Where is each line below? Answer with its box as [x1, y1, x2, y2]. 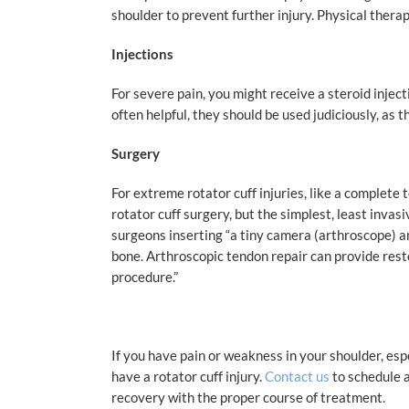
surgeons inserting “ [111, 226, 230, 244]
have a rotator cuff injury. [111, 368, 265, 385]
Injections [111, 46, 173, 63]
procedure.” [111, 268, 178, 286]
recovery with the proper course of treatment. [111, 389, 385, 406]
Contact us [265, 368, 330, 385]
